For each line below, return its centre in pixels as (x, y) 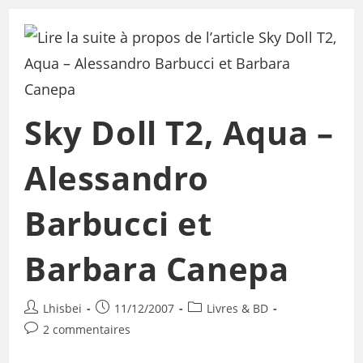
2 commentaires (86, 329)
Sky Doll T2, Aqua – (179, 132)
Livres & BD (237, 308)
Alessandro (116, 177)
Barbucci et (118, 223)
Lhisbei (62, 308)
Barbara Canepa (156, 268)
